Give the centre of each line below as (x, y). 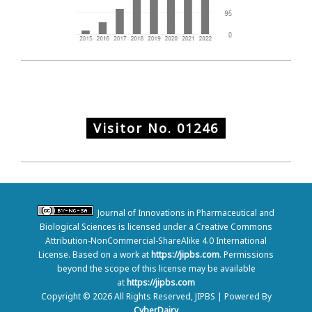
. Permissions (247, 254)
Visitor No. (135, 128)
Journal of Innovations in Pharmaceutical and (184, 212)
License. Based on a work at (95, 254)
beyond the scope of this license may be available (156, 268)
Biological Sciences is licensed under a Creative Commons (156, 226)
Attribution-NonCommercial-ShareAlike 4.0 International (156, 240)
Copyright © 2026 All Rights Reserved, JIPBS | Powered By (156, 296)
